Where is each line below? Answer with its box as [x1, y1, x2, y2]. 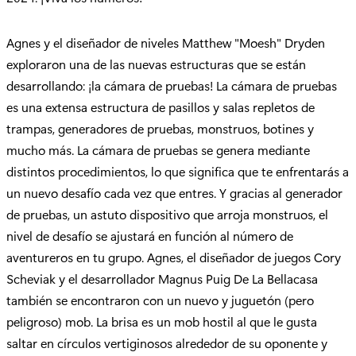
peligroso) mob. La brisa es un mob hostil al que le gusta [6, 313, 317, 331]
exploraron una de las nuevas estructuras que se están [6, 56, 306, 73]
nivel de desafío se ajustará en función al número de [6, 227, 293, 245]
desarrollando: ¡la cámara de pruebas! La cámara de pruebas [6, 77, 337, 95]
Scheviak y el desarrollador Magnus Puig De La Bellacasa [6, 270, 318, 288]
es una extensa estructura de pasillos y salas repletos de [6, 99, 315, 116]
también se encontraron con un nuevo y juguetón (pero [6, 292, 314, 309]
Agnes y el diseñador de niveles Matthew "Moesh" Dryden [6, 34, 325, 52]
